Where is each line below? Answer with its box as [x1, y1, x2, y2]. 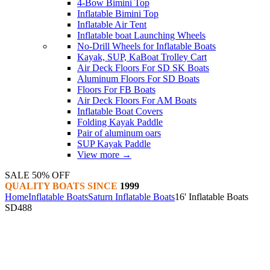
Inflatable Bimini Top [77, 8, 159, 19]
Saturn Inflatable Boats [88, 192, 175, 202]
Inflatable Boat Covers [77, 106, 163, 116]
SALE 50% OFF [5, 170, 70, 180]
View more [77, 149, 122, 160]
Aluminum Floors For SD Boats [77, 74, 199, 84]
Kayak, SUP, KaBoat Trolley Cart [77, 52, 207, 62]
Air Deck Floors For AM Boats [77, 95, 196, 105]
